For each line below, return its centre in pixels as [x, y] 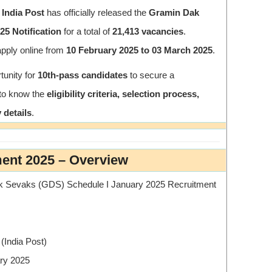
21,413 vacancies [148, 31]
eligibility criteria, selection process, [123, 93]
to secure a [151, 75]
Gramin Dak [174, 12]
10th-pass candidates [83, 75]
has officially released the [97, 12]
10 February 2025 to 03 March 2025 [139, 50]
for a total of [87, 31]
